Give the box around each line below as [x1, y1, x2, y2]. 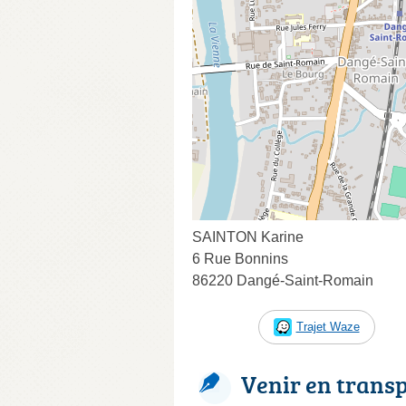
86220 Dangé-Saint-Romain [192, 272, 373, 288]
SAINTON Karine [192, 228, 304, 245]
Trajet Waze [295, 319, 360, 333]
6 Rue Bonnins [192, 250, 288, 266]
